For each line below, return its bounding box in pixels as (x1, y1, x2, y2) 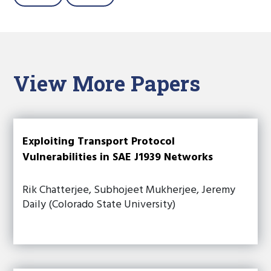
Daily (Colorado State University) (22, 196, 176, 214)
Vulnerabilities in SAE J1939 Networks (22, 149, 214, 166)
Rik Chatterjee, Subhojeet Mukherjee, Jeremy (22, 181, 236, 199)
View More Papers (13, 69, 201, 97)
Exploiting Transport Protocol (22, 133, 175, 151)
